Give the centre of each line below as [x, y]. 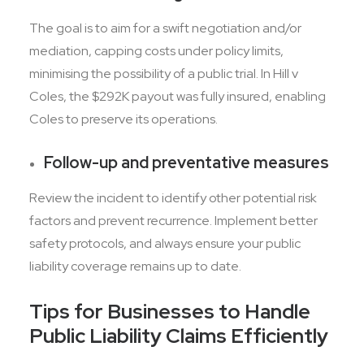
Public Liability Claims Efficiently [179, 336]
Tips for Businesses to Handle [170, 312]
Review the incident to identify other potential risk [173, 198]
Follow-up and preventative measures [188, 162]
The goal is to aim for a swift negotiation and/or [165, 28]
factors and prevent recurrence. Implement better [173, 221]
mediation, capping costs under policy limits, [156, 51]
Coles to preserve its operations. [125, 119]
